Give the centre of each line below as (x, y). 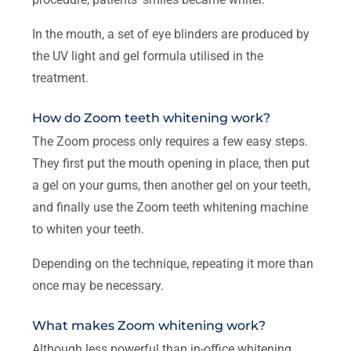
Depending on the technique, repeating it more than (173, 263)
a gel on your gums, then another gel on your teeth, (172, 185)
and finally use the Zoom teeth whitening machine (170, 207)
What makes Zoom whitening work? (149, 325)
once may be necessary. (98, 285)
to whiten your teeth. (89, 229)
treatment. (61, 78)
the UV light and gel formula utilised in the (148, 56)
